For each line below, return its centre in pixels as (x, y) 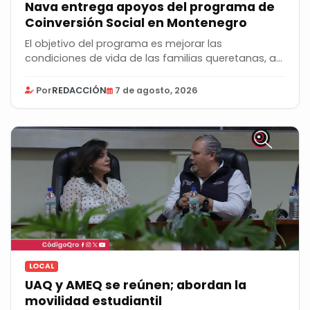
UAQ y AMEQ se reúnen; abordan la (136, 285)
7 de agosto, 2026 (156, 91)
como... (43, 73)
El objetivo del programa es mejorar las (124, 44)
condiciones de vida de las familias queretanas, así (155, 58)
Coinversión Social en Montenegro (136, 23)
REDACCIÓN (79, 91)
